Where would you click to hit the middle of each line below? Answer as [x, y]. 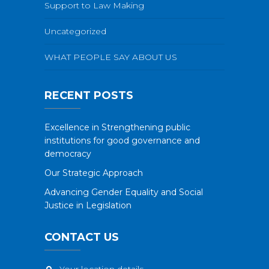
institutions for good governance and [122, 141]
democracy [68, 154]
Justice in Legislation [88, 205]
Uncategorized [75, 31]
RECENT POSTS [89, 95]
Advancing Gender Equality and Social [124, 192]
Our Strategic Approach [94, 173]
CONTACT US [82, 237]
